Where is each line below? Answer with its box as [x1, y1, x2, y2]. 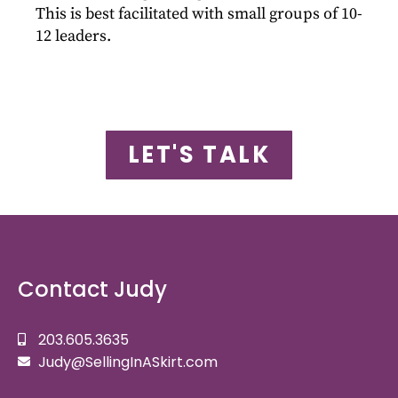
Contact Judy [18, 274, 167, 304]
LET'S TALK [127, 138, 271, 171]
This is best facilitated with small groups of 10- [36, 3, 362, 24]
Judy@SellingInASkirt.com [37, 351, 218, 372]
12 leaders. [36, 25, 111, 46]
